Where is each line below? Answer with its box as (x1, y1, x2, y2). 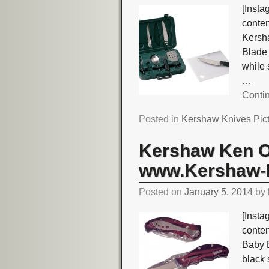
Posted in (139, 114, 180, 125)
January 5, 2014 (184, 187, 253, 198)
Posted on (139, 187, 185, 198)
